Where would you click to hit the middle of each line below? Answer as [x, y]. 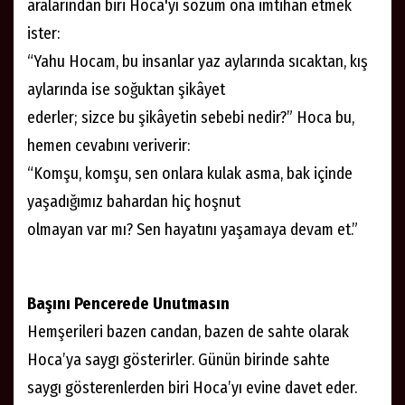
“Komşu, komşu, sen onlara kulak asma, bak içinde [190, 173]
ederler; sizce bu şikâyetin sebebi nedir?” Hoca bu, [191, 117]
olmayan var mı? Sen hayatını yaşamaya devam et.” [193, 229]
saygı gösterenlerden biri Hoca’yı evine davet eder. [192, 387]
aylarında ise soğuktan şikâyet [126, 89]
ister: [43, 33]
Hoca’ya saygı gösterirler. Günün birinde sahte [179, 359]
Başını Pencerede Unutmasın [128, 303]
